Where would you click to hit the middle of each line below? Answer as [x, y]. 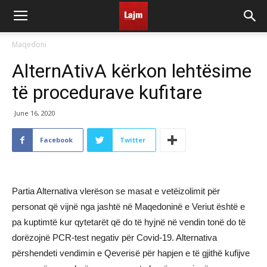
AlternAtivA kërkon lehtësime [132, 71]
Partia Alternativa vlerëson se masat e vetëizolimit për [116, 191]
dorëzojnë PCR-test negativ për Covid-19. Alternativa [114, 237]
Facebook [56, 140]
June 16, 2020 [35, 113]
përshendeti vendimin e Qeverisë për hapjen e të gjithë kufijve [131, 253]
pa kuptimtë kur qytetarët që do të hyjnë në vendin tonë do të [129, 222]
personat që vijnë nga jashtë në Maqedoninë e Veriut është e [128, 207]
